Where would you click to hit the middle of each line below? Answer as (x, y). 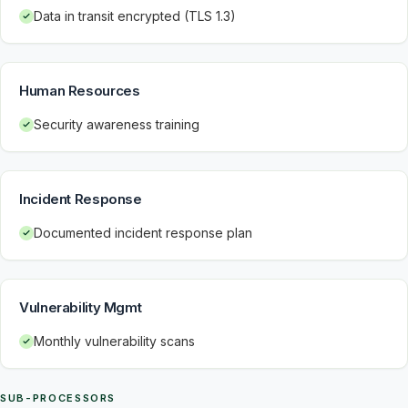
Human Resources (80, 91)
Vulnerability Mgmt (81, 307)
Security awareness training (117, 124)
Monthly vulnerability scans (114, 341)
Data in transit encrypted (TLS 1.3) (135, 16)
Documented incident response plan (143, 233)
